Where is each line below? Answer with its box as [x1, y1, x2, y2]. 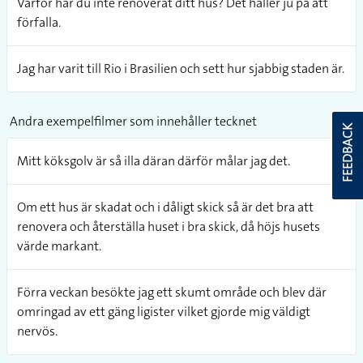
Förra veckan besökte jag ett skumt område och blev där [17, 283, 327, 301]
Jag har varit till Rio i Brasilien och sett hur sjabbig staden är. [17, 59, 344, 77]
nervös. [17, 322, 58, 340]
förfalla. [17, 13, 61, 31]
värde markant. [17, 237, 101, 254]
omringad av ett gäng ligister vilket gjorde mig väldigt [17, 302, 310, 320]
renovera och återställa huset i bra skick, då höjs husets [17, 217, 320, 235]
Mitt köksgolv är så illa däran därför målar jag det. [17, 152, 290, 169]
